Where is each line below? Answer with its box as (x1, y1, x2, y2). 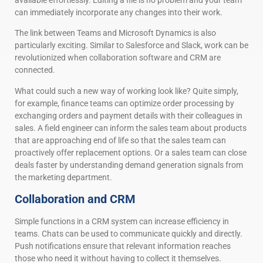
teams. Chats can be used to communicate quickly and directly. (15, 228, 242, 238)
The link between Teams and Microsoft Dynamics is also (15, 28, 216, 38)
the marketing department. (15, 172, 112, 182)
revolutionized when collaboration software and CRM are (15, 53, 221, 63)
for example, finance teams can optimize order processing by (15, 98, 234, 108)
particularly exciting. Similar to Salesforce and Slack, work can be (15, 41, 248, 50)
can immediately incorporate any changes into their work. (15, 7, 222, 17)
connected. (15, 65, 55, 75)
